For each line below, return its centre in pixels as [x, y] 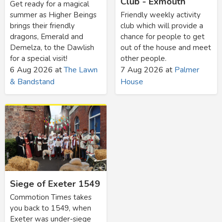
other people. [143, 58]
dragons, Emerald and [47, 36]
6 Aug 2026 [31, 70]
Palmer [187, 70]
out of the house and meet [166, 47]
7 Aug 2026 [142, 70]
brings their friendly [42, 26]
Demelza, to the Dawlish [52, 47]
